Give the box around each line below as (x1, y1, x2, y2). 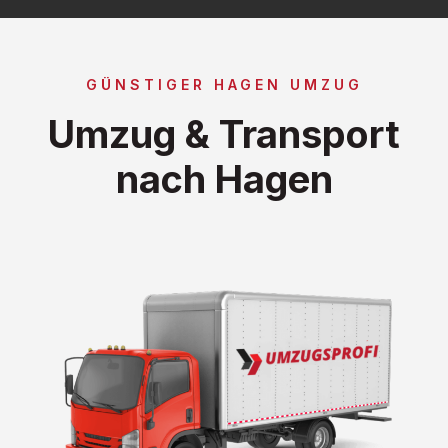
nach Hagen (115, 155, 333, 202)
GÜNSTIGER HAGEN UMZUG (85, 75, 363, 93)
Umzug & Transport (48, 110, 400, 157)
